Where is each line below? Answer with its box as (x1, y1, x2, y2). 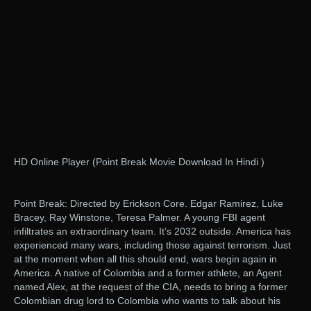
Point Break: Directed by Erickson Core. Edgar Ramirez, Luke (14, 198, 283, 210)
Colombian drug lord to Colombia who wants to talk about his (14, 295, 280, 307)
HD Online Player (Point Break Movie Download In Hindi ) (14, 156, 264, 168)
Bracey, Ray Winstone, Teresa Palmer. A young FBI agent (14, 212, 265, 224)
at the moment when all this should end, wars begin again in (14, 253, 277, 265)
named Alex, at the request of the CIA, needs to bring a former (14, 281, 287, 293)
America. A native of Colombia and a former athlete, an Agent (14, 267, 282, 279)
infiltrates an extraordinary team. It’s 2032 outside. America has (14, 226, 291, 237)
